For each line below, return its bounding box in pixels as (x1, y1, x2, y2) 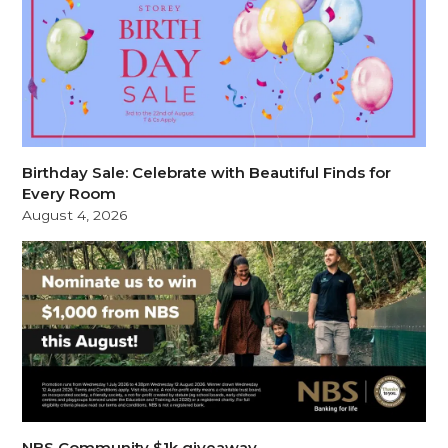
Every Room (22, 183, 117, 203)
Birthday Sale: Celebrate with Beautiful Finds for (22, 162, 392, 182)
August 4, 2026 (22, 206, 129, 223)
